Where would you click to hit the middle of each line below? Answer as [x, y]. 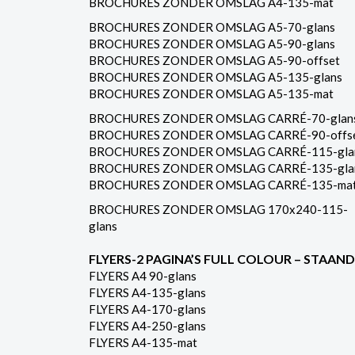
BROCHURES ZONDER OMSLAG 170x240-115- [218, 209]
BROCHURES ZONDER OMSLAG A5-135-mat [211, 94]
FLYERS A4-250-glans [147, 326]
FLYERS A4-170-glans [147, 309]
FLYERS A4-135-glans [147, 292]
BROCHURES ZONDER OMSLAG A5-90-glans [212, 44]
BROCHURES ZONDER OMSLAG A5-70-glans [212, 27]
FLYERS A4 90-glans [143, 276]
